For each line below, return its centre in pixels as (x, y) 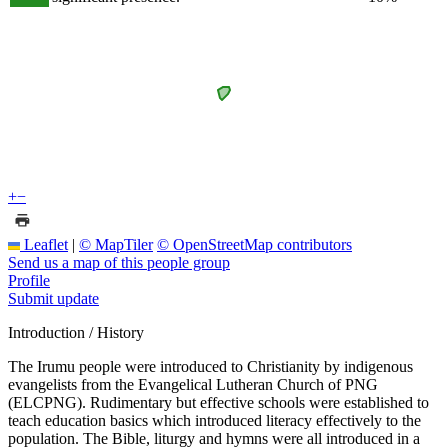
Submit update (53, 298)
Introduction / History (76, 332)
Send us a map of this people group (119, 262)
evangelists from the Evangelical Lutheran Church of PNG (193, 384)
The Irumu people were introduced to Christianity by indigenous (210, 366)
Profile (29, 280)
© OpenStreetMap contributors (254, 244)
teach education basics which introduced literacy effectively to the (214, 420)
